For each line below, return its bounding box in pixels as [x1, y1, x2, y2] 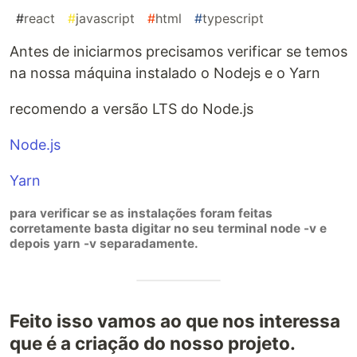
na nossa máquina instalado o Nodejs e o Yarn [10, 64, 320, 81]
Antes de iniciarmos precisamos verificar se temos [10, 42, 347, 60]
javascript [76, 10, 135, 26]
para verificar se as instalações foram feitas [10, 205, 273, 221]
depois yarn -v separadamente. [10, 235, 198, 251]
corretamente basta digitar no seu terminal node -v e [10, 220, 327, 236]
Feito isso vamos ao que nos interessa [10, 309, 340, 331]
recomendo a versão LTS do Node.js [10, 100, 253, 117]
